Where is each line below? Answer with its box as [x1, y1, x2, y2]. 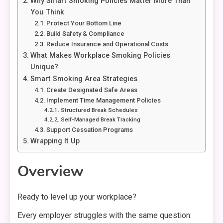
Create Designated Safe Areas [46, 86, 138, 94]
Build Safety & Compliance [46, 30, 125, 38]
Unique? [30, 63, 58, 72]
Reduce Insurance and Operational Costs [46, 40, 169, 48]
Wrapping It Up [30, 137, 80, 146]
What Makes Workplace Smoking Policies [30, 51, 170, 60]
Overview [17, 161, 84, 182]
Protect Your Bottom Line [46, 19, 122, 27]
